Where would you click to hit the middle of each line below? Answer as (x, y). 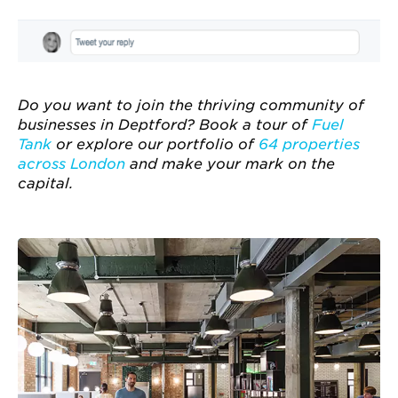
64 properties (309, 144)
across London (72, 163)
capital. (46, 183)
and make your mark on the (230, 163)
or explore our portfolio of (155, 144)
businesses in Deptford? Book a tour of (165, 124)
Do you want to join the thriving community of (191, 105)
